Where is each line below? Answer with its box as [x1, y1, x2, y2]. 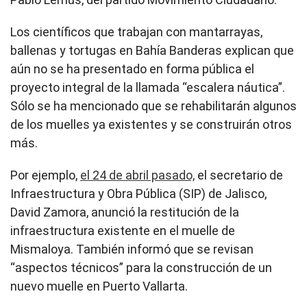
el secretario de [195, 168, 283, 183]
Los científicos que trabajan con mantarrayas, [10, 25, 262, 40]
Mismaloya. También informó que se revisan [10, 242, 254, 257]
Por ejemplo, [10, 168, 80, 183]
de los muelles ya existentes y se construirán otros [10, 117, 292, 132]
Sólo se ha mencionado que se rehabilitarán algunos [10, 99, 297, 114]
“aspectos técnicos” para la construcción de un [10, 260, 272, 275]
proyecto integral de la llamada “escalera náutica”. [10, 80, 285, 95]
